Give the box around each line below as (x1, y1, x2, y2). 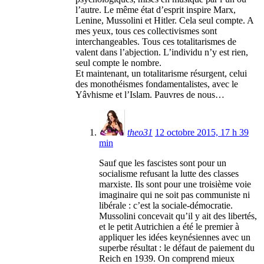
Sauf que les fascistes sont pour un (99, 158, 226, 169)
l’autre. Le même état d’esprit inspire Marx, (75, 5, 236, 15)
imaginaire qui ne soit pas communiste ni (99, 190, 250, 200)
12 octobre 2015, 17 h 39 (155, 127, 249, 138)
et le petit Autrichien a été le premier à (99, 222, 239, 232)
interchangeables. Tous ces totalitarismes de (75, 37, 236, 47)
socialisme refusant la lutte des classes (99, 169, 239, 179)
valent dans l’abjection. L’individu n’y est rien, (75, 47, 248, 58)
